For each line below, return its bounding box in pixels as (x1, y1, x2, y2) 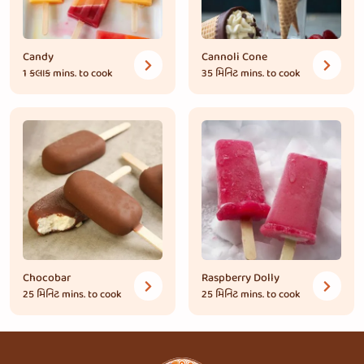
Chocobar (23, 269, 71, 288)
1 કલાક (23, 65, 53, 82)
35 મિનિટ (201, 65, 238, 82)
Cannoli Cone (201, 48, 267, 67)
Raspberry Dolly (201, 269, 279, 288)
